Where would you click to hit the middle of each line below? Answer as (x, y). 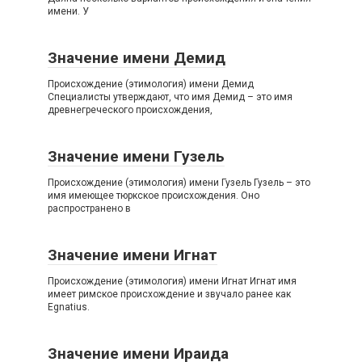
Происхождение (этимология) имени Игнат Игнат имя (172, 281)
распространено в (89, 208)
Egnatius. (69, 307)
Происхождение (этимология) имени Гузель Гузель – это (179, 183)
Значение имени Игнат (133, 255)
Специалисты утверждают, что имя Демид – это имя (170, 97)
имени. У (68, 11)
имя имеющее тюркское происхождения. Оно (154, 196)
